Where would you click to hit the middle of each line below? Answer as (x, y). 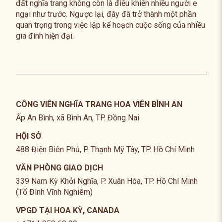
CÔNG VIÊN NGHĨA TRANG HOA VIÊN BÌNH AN (99, 105)
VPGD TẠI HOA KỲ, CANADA (67, 211)
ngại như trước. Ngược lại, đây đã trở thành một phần (106, 14)
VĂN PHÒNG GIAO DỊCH (59, 168)
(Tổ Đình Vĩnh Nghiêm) (54, 192)
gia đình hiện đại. (45, 36)
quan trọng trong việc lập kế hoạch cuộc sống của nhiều (110, 25)
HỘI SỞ (28, 136)
